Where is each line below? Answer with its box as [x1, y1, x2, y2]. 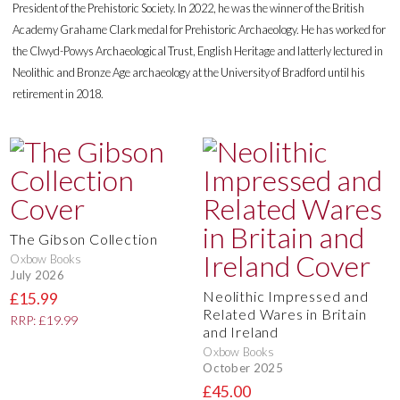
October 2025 [203, 361, 284, 376]
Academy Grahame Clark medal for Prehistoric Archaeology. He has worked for [12, 21, 387, 37]
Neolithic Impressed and [203, 287, 369, 304]
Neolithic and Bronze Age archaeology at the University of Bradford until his [12, 64, 366, 79]
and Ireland [203, 322, 279, 340]
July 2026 [10, 268, 65, 283]
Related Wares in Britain [203, 304, 367, 322]
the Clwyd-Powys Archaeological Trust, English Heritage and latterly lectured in [12, 43, 384, 58]
